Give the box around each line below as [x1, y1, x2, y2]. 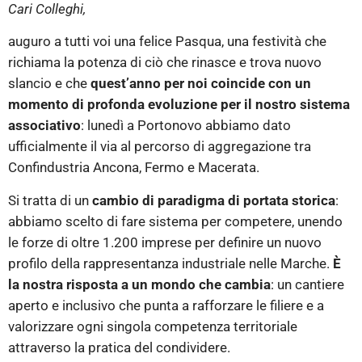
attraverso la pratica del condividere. [8, 339, 230, 356]
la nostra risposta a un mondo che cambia [8, 276, 271, 293]
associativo [8, 117, 81, 134]
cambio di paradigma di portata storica [92, 192, 335, 208]
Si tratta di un [8, 192, 92, 208]
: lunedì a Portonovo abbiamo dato [81, 117, 291, 134]
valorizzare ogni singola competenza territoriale [8, 318, 297, 335]
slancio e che [8, 75, 90, 92]
